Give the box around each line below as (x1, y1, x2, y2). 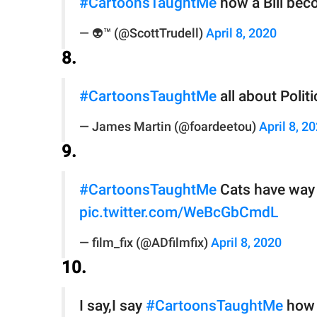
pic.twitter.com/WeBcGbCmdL (79, 204, 278, 221)
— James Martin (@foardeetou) (79, 120, 259, 134)
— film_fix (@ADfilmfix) (79, 236, 211, 250)
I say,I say (79, 297, 146, 315)
